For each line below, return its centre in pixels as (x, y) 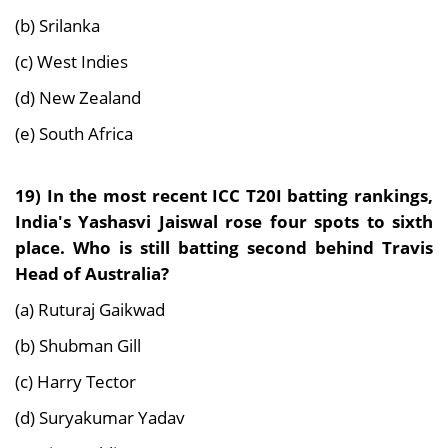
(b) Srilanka (57, 25)
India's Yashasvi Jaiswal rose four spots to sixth (224, 221)
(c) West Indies (71, 61)
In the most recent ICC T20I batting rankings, (239, 195)
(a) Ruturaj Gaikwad (90, 309)
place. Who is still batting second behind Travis (224, 247)
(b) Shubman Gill (78, 345)
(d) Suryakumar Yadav (100, 417)
